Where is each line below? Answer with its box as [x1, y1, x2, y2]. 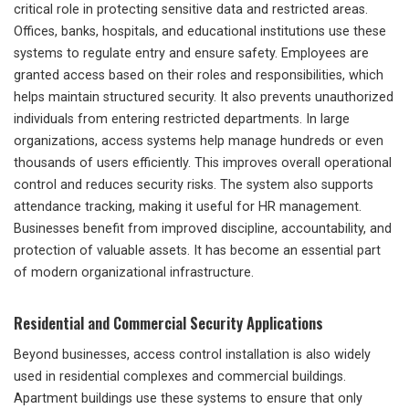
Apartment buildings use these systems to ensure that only [14, 391, 362, 407]
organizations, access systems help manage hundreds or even [14, 133, 383, 150]
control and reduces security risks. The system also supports [14, 177, 373, 194]
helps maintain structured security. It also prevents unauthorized [14, 89, 393, 106]
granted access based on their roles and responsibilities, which [14, 68, 383, 84]
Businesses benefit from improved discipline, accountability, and [14, 221, 392, 237]
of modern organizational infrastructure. [14, 265, 254, 281]
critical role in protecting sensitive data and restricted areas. [14, 2, 368, 18]
